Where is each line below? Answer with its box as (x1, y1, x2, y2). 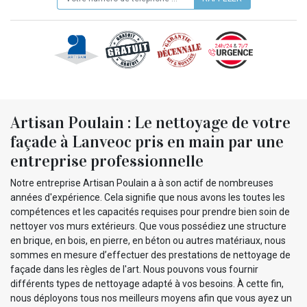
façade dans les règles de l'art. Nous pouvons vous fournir (10, 264, 258, 275)
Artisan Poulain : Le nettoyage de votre (10, 112, 291, 134)
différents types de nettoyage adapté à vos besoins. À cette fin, (10, 278, 284, 290)
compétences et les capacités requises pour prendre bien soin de (10, 206, 290, 218)
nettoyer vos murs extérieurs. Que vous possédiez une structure (10, 221, 286, 232)
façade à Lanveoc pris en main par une (10, 132, 284, 153)
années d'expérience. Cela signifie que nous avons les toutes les (10, 192, 285, 204)
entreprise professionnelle (10, 151, 204, 172)
